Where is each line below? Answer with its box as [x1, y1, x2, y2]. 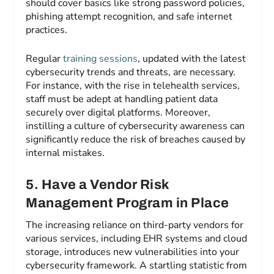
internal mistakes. [26, 146, 108, 160]
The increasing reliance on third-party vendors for [26, 218, 244, 232]
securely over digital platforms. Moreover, [26, 106, 211, 120]
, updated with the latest [138, 52, 246, 66]
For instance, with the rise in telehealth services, [26, 79, 240, 93]
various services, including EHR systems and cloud [26, 231, 248, 245]
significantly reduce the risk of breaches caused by [26, 133, 246, 147]
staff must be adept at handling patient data [26, 92, 218, 106]
